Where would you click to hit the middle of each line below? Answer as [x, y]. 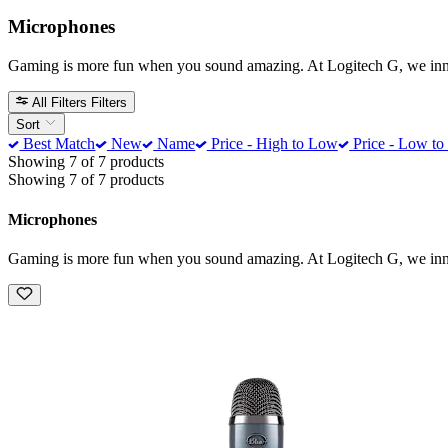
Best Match [57, 144]
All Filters [60, 102]
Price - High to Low [272, 144]
